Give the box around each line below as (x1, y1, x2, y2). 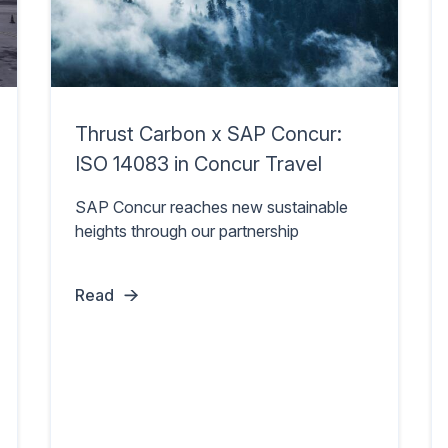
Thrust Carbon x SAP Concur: (74, 122, 342, 147)
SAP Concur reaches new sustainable (74, 197, 348, 218)
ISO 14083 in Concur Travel (74, 152, 322, 177)
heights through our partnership (74, 221, 299, 242)
